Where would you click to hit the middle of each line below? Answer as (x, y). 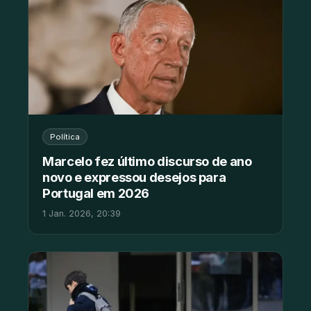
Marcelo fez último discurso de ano (147, 161)
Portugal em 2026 (96, 193)
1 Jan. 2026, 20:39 (82, 213)
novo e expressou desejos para (134, 177)
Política (65, 136)
